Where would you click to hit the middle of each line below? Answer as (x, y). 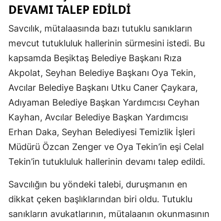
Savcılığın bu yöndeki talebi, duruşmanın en (98, 184)
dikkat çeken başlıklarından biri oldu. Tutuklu (100, 199)
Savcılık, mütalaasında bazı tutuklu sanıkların (100, 28)
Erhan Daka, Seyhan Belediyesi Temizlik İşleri (102, 132)
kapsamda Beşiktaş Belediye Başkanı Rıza (95, 58)
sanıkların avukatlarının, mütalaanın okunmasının (109, 214)
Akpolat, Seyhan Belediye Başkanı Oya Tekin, (102, 73)
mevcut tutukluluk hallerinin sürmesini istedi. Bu (107, 43)
